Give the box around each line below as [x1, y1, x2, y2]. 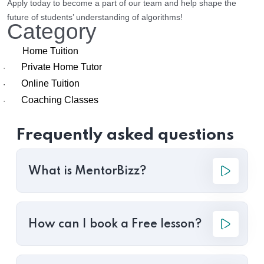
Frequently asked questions [16, 127, 234, 144]
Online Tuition [21, 78, 80, 89]
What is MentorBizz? [28, 166, 146, 178]
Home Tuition [22, 46, 78, 57]
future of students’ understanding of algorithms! [7, 12, 183, 22]
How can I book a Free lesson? [28, 219, 202, 231]
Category [7, 19, 97, 44]
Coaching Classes [21, 95, 98, 105]
